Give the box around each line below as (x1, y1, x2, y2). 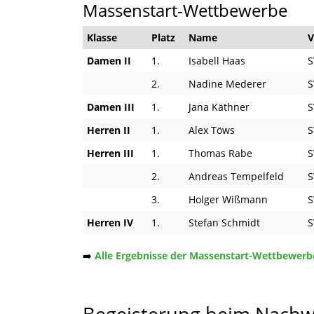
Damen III (87, 100, 135, 114)
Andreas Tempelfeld (189, 169, 284, 183)
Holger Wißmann (189, 192, 268, 206)
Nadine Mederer (189, 76, 266, 90)
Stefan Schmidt (189, 215, 260, 229)
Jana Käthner (189, 100, 250, 114)
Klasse (87, 30, 117, 44)
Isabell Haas (189, 53, 245, 67)
